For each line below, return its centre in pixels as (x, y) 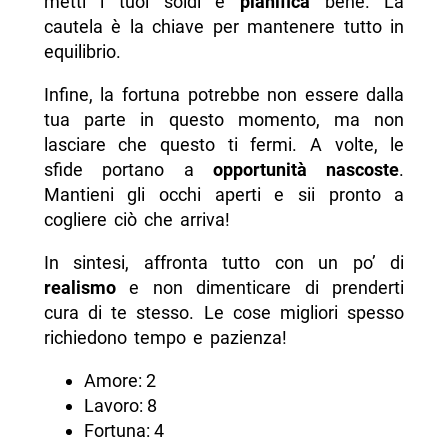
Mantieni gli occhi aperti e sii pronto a (224, 195)
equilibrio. (82, 52)
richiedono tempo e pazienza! (165, 338)
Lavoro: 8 (120, 406)
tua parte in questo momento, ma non (224, 120)
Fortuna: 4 (123, 431)
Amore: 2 (119, 381)
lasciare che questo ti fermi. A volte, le (224, 145)
